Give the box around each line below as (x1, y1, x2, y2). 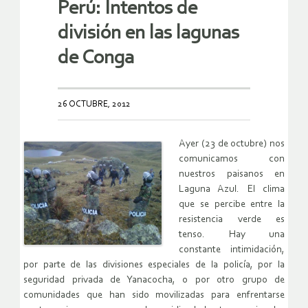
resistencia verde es (179, 214, 285, 225)
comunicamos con (179, 153, 285, 164)
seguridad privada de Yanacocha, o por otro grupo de (23, 274, 285, 285)
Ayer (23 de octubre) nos (179, 138, 285, 149)
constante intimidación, (179, 244, 285, 255)
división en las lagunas (58, 23, 239, 43)
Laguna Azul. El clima (179, 184, 285, 195)
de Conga (58, 47, 134, 68)
